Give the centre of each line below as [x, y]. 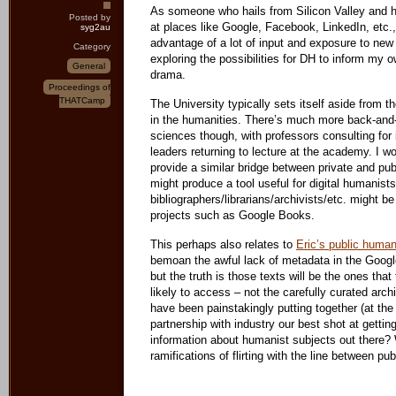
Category [92, 46]
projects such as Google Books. [232, 215]
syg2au [95, 27]
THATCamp [82, 100]
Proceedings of [80, 87]
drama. [168, 75]
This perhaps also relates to [223, 244]
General [89, 66]
